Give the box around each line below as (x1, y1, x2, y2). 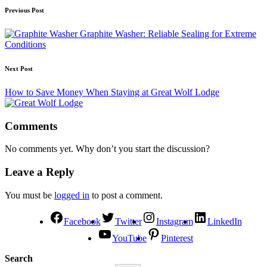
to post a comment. (89, 190, 163, 200)
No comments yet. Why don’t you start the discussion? (5, 144, 210, 154)
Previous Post (5, 7, 44, 14)
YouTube (112, 232, 147, 243)
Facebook (63, 216, 101, 226)
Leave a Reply (5, 166, 74, 179)
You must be (5, 190, 54, 200)
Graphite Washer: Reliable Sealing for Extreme (80, 28, 256, 39)
